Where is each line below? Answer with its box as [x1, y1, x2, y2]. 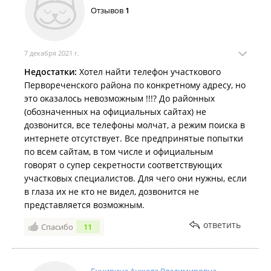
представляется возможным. [24, 199, 145, 211]
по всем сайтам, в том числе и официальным [24, 146, 213, 157]
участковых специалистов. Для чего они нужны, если [24, 172, 247, 184]
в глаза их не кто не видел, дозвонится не [24, 186, 199, 197]
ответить [203, 219, 241, 230]
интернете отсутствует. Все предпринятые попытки [24, 132, 243, 144]
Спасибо [41, 221, 73, 232]
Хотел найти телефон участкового [77, 66, 221, 77]
